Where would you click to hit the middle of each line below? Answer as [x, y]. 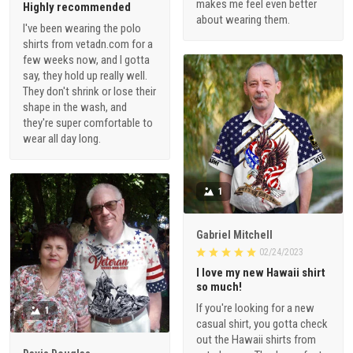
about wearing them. [243, 20]
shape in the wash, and [75, 107]
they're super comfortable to [88, 123]
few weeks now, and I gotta [86, 59]
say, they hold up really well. [85, 75]
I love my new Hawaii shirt [261, 273]
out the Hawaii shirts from [256, 340]
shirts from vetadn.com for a [88, 44]
